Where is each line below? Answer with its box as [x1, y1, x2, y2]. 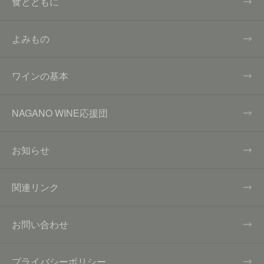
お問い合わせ [12, 217, 68, 232]
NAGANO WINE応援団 [12, 106, 108, 120]
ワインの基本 [12, 69, 68, 83]
